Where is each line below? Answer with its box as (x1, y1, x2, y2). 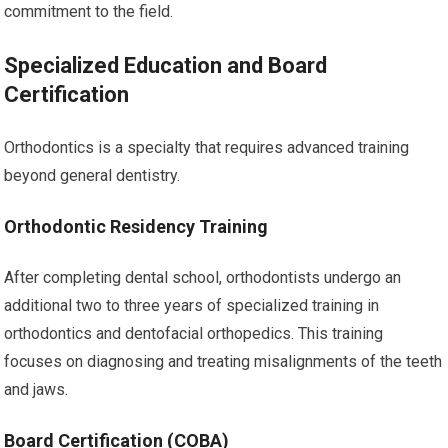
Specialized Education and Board (4, 52, 328, 78)
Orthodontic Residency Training (4, 215, 269, 237)
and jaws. (4, 379, 69, 399)
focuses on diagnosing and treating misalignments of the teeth (4, 351, 443, 371)
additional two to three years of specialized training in (4, 295, 380, 315)
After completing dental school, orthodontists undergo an (4, 267, 402, 287)
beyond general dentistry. (4, 165, 181, 185)
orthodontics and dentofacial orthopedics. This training (4, 323, 384, 343)
